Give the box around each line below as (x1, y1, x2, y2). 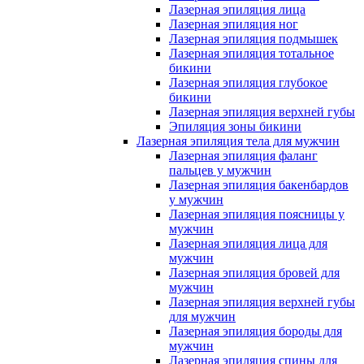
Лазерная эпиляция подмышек (169, 32, 338, 45)
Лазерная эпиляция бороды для (169, 324, 342, 338)
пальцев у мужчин (169, 163, 271, 177)
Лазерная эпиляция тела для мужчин (136, 134, 340, 148)
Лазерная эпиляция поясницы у (169, 207, 344, 221)
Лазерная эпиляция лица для (169, 236, 327, 250)
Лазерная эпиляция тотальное (169, 46, 334, 60)
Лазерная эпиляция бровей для (169, 266, 340, 279)
